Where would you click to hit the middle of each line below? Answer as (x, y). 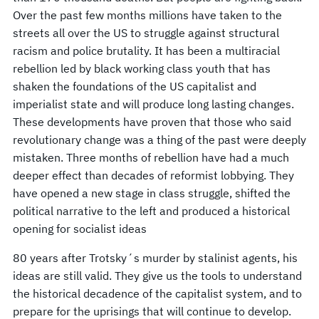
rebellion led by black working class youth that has (142, 68)
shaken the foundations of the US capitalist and (135, 86)
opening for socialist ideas (80, 228)
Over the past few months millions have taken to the (147, 15)
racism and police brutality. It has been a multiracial (146, 50)
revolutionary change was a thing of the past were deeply (159, 139)
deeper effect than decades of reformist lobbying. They (153, 175)
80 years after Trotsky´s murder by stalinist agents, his (155, 257)
